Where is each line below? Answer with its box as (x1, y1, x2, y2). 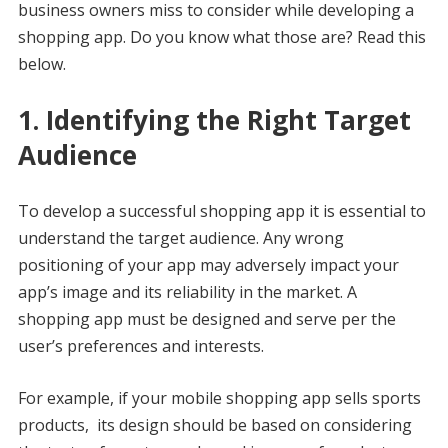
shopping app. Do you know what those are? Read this (17, 25, 426, 48)
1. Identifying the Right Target (17, 101, 411, 138)
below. (17, 52, 66, 75)
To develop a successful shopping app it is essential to (17, 199, 426, 222)
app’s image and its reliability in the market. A (17, 280, 357, 303)
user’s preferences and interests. (17, 334, 264, 357)
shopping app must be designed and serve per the (17, 307, 396, 330)
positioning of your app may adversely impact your (17, 253, 399, 276)
